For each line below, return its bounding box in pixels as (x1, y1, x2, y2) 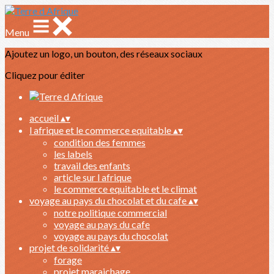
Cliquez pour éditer (5, 69, 85, 81)
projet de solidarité (29, 242, 111, 253)
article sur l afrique (54, 171, 131, 183)
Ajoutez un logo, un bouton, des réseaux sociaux (5, 48, 202, 59)
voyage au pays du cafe (54, 218, 150, 230)
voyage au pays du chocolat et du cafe (29, 194, 188, 206)
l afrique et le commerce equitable (29, 124, 173, 136)
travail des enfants (54, 160, 130, 171)
